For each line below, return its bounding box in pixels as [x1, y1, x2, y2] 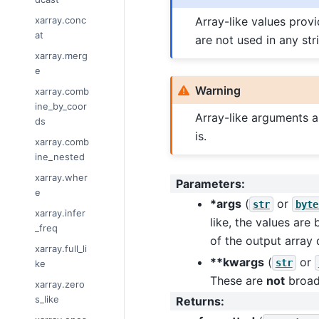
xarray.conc [35, 14, 86, 26]
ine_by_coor [35, 100, 87, 113]
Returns [175, 294, 221, 309]
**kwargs [209, 254, 264, 269]
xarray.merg [35, 50, 88, 62]
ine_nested [35, 151, 85, 163]
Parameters [175, 177, 241, 192]
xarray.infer [35, 207, 85, 219]
